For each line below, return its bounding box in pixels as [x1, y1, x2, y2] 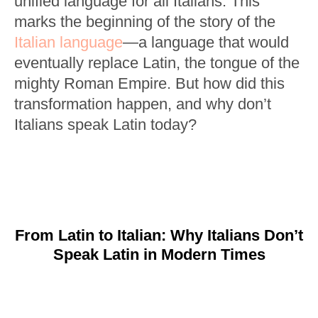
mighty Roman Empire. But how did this [14, 75, 285, 92]
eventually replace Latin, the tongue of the [14, 54, 300, 72]
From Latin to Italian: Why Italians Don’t [15, 226, 303, 244]
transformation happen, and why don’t [14, 95, 271, 113]
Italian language [14, 33, 123, 51]
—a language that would [123, 33, 289, 51]
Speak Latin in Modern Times [53, 246, 265, 263]
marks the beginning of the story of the [14, 13, 275, 31]
